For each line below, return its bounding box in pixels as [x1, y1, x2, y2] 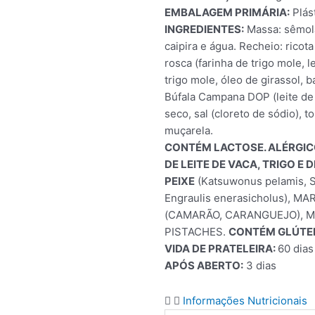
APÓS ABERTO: [165, 258, 243, 272]
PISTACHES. [165, 224, 229, 238]
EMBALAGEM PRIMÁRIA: [165, 5, 290, 19]
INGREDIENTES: [165, 22, 244, 36]
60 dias [278, 241, 314, 255]
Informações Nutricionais [183, 294, 307, 307]
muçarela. [165, 123, 213, 137]
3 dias [243, 258, 276, 272]
